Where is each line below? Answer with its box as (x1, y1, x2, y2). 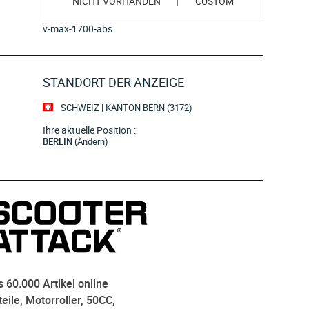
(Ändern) (74, 135, 108, 148)
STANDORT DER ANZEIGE (43, 74, 184, 90)
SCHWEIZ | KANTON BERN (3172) (59, 101, 192, 114)
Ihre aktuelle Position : (43, 123, 136, 137)
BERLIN (43, 135, 74, 148)
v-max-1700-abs (43, 22, 112, 35)
